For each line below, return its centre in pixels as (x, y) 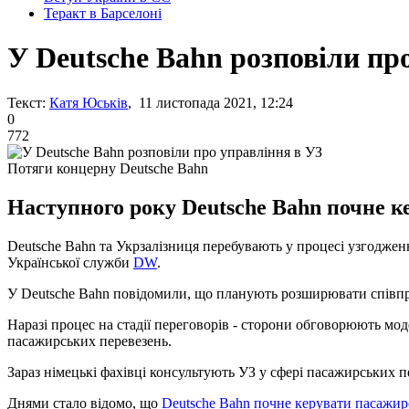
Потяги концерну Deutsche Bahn (108, 168)
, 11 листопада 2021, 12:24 (210, 102)
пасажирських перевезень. (89, 341)
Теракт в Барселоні (103, 13)
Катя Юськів (89, 102)
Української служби (70, 262)
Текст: (26, 102)
